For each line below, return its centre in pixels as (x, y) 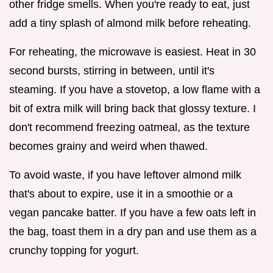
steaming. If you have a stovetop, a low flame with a (135, 90)
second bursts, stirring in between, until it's (112, 71)
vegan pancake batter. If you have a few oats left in (133, 213)
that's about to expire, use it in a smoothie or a (121, 194)
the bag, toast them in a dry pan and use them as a (133, 232)
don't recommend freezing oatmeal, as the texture (129, 128)
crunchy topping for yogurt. (74, 251)
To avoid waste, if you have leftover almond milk (125, 175)
